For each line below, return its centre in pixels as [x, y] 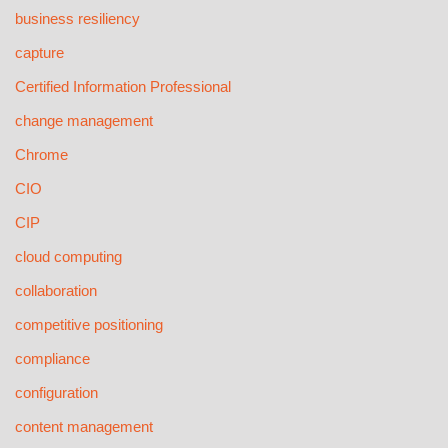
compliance [52, 359]
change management [84, 121]
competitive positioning [89, 325]
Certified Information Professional [123, 87]
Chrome [41, 155]
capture [39, 53]
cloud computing [68, 257]
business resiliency [77, 19]
